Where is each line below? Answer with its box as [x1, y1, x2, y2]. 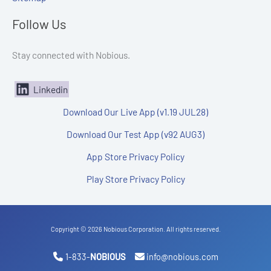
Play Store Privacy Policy [86, 172, 185, 184]
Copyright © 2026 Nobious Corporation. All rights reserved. [50, 224, 221, 233]
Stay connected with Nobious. [12, 48, 130, 60]
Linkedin [33, 83, 68, 95]
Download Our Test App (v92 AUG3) [67, 128, 204, 140]
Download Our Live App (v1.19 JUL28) [63, 105, 208, 117]
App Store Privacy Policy [87, 150, 184, 162]
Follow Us [12, 15, 67, 31]
